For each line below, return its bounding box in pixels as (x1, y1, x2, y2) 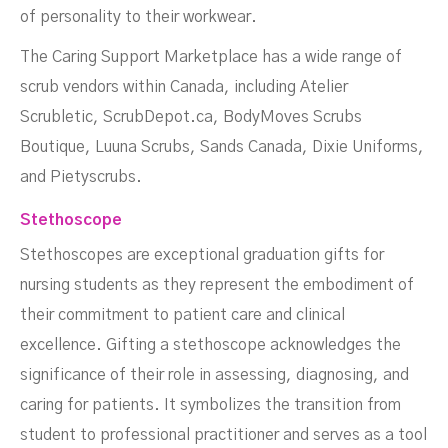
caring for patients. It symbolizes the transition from (20, 397, 401, 414)
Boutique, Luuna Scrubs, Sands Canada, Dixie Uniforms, (20, 139, 424, 156)
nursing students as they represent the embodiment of (20, 277, 414, 294)
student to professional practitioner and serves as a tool (20, 427, 427, 444)
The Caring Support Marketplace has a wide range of (20, 49, 402, 66)
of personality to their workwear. (20, 9, 257, 26)
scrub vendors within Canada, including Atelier (20, 79, 348, 96)
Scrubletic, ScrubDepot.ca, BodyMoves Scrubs (20, 109, 362, 126)
